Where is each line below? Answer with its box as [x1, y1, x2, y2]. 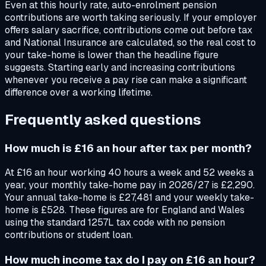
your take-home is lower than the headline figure [5, 48, 218, 61]
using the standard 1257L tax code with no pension [5, 216, 225, 229]
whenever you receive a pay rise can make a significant [5, 73, 247, 86]
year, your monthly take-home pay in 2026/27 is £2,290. [5, 179, 255, 192]
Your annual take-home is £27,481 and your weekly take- [5, 191, 254, 204]
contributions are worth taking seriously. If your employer [5, 11, 257, 24]
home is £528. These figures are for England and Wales [5, 204, 245, 217]
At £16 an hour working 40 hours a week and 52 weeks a [5, 166, 254, 179]
